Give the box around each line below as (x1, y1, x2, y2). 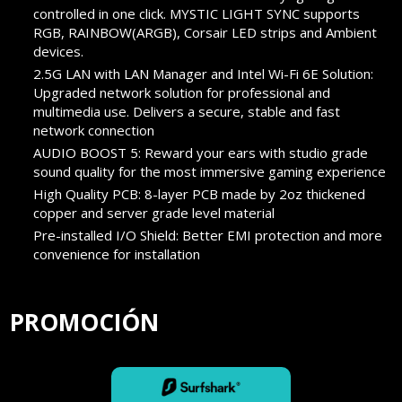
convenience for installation (33, 245, 201, 264)
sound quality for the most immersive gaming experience (33, 162, 387, 181)
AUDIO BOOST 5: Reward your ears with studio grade (33, 144, 369, 162)
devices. (33, 42, 84, 61)
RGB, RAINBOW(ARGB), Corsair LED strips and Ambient (33, 23, 378, 42)
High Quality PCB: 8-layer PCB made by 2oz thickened (33, 185, 366, 204)
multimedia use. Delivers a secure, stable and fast (33, 102, 341, 121)
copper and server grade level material (33, 204, 275, 223)
